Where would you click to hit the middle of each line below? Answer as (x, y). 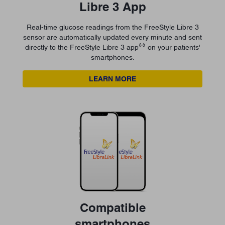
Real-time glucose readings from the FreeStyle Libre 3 (113, 27)
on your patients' (173, 47)
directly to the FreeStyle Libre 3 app (82, 47)
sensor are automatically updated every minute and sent (113, 37)
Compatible (113, 208)
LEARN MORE (113, 79)
